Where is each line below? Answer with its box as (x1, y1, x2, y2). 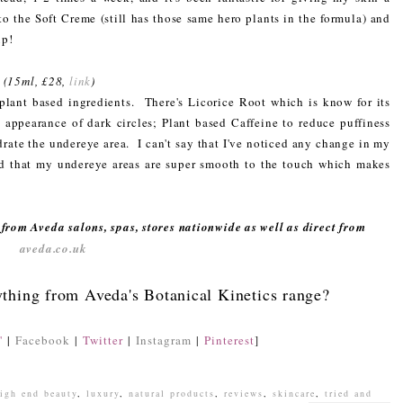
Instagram (136, 331, 192, 348)
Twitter (83, 331, 123, 348)
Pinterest (204, 331, 255, 348)
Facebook (15, 331, 70, 348)
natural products (129, 386, 215, 399)
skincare (273, 386, 316, 399)
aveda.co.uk (19, 239, 87, 256)
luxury (86, 386, 120, 399)
